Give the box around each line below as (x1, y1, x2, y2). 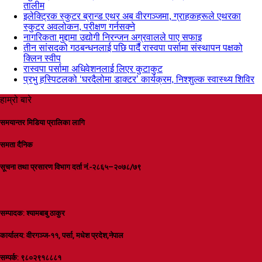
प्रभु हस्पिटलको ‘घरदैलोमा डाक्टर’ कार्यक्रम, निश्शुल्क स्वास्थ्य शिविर (23, 74, 254, 84)
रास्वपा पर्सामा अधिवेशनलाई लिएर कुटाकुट (23, 63, 163, 74)
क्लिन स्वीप (23, 53, 61, 63)
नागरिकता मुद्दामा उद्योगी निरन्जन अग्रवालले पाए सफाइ (23, 32, 202, 42)
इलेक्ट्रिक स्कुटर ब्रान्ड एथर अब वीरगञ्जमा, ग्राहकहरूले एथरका (23, 11, 241, 21)
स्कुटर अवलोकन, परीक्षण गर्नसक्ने (23, 21, 135, 32)
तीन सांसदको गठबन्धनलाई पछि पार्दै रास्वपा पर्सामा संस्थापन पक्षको (23, 42, 243, 53)
